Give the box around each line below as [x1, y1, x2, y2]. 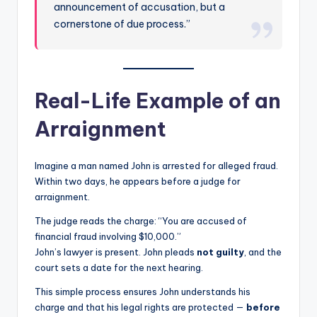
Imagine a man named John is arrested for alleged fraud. [35, 160, 278, 172]
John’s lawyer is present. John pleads [35, 246, 197, 258]
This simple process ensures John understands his [35, 286, 250, 298]
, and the [244, 246, 282, 258]
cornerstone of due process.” [54, 18, 191, 31]
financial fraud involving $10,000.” [35, 231, 181, 243]
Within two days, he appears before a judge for [35, 175, 241, 188]
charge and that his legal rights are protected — [35, 301, 246, 313]
